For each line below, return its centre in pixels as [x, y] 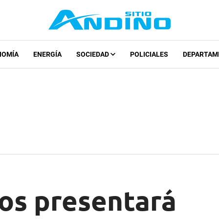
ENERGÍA [47, 55]
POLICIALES [149, 55]
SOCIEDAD [93, 55]
